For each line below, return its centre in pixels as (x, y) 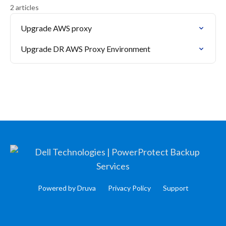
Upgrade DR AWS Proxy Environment (86, 49)
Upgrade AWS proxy (56, 28)
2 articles (24, 7)
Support (176, 188)
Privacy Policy (129, 188)
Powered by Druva (67, 188)
